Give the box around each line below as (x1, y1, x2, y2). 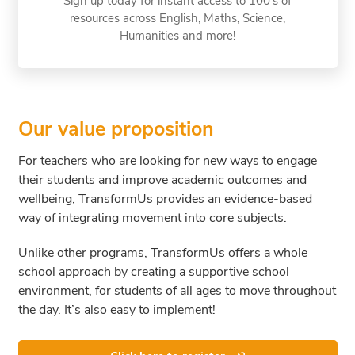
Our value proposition (17, 115, 214, 143)
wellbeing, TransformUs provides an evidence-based (17, 189, 312, 208)
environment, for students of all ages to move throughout (17, 281, 336, 300)
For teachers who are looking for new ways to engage (17, 151, 317, 170)
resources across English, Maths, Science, (70, 10, 285, 26)
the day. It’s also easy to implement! (17, 300, 216, 319)
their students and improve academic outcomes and (17, 170, 307, 189)
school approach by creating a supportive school (17, 262, 289, 281)
